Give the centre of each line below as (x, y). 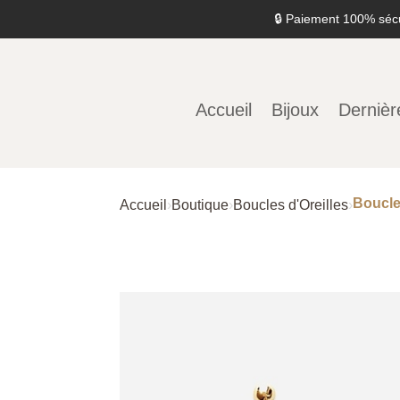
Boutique (200, 204)
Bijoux (296, 109)
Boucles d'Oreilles (291, 204)
